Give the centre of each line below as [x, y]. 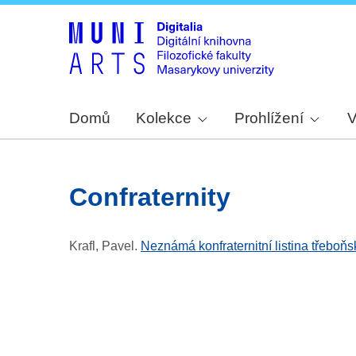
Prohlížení [269, 118]
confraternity [159, 197]
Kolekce [164, 118]
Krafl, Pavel [102, 246]
